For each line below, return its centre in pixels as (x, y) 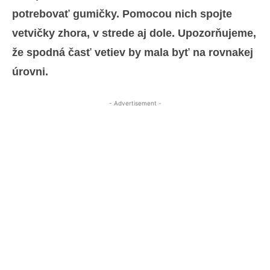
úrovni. (30, 72)
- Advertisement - (135, 103)
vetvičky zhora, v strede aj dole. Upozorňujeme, (134, 33)
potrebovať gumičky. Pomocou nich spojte (122, 14)
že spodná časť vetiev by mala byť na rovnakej (133, 53)
